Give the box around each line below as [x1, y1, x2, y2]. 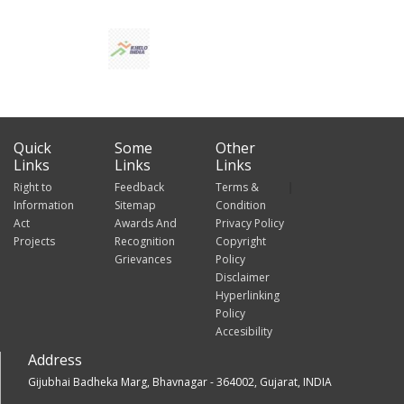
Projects [14, 234, 55, 249]
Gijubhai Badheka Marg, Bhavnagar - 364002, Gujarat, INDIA [28, 374, 332, 390]
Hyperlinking [216, 288, 280, 303]
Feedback [115, 179, 164, 195]
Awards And [115, 216, 177, 231]
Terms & [216, 179, 259, 195]
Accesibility [216, 324, 272, 339]
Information [14, 197, 74, 213]
